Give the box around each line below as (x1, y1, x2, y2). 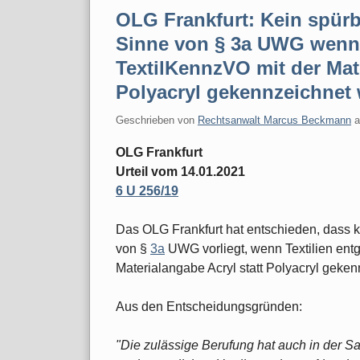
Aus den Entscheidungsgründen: (116, 299, 302, 313)
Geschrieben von (116, 113, 198, 126)
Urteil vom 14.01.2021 (116, 164, 245, 178)
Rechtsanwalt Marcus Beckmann (198, 113, 351, 126)
